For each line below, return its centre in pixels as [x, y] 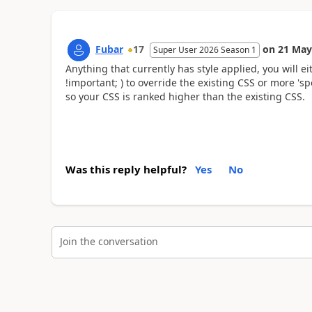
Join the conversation [109, 241]
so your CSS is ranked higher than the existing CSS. [185, 96]
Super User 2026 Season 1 [204, 50]
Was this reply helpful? [126, 169]
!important [90, 83]
